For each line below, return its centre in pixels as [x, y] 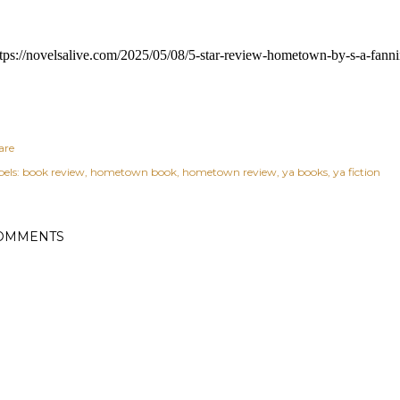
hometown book [133, 172]
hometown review [229, 172]
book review [54, 172]
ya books [305, 172]
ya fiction [357, 172]
